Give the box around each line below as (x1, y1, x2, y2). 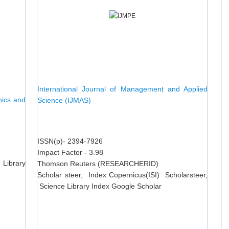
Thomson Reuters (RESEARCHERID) (37, 159, 158, 168)
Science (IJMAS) (37, 96, 91, 104)
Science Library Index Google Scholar (37, 182, 162, 190)
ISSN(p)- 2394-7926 (37, 137, 103, 145)
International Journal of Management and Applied (37, 85, 208, 93)
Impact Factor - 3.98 (37, 148, 103, 156)
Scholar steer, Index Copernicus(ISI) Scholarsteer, (37, 171, 208, 179)
